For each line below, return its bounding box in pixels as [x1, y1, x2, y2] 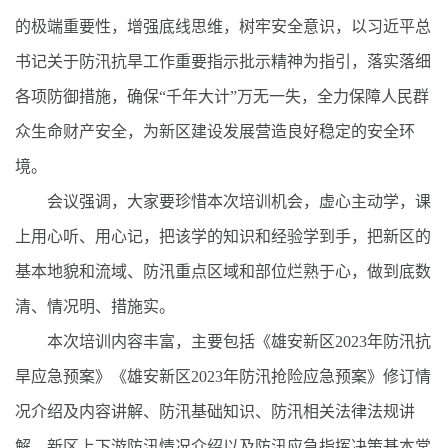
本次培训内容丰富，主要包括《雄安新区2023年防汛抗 [15, 332, 431, 350]
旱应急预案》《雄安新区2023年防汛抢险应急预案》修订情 [15, 367, 431, 385]
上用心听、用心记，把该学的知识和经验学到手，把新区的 [15, 227, 431, 245]
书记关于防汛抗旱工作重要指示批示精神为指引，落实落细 [15, 52, 431, 70]
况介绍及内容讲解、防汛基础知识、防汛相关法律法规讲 [15, 402, 415, 420]
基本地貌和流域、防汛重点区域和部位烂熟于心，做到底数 [15, 262, 431, 280]
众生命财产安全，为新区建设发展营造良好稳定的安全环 [15, 122, 415, 140]
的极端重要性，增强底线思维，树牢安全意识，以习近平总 [15, 17, 431, 35]
